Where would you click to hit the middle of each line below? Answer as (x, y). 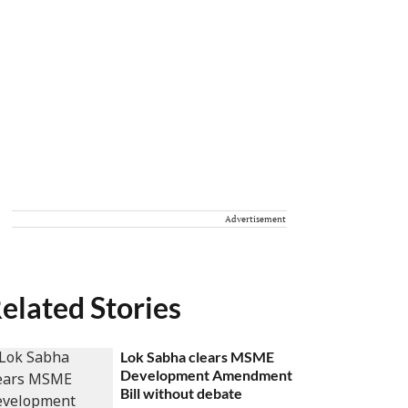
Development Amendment (207, 375)
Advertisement (255, 219)
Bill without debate (182, 393)
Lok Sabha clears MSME (198, 357)
